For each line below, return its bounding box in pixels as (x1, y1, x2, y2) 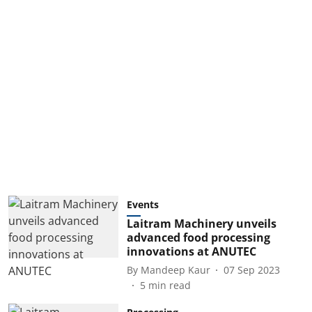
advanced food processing (126, 230, 270, 245)
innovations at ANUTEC (126, 244, 256, 259)
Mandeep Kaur (140, 263, 210, 276)
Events (126, 198, 159, 211)
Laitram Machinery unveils (126, 216, 276, 231)
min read (148, 279, 191, 292)
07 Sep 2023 (223, 263, 280, 276)
